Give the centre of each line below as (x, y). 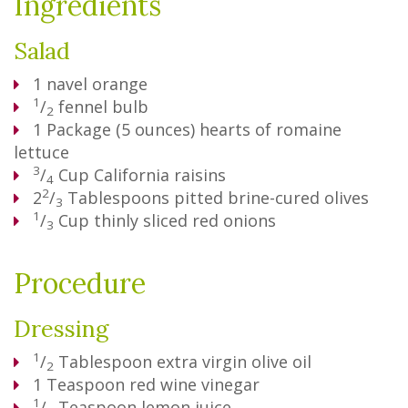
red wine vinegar (194, 384)
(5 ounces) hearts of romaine (229, 129)
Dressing (61, 329)
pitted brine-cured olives (271, 198)
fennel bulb (103, 107)
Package (79, 129)
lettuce (41, 152)
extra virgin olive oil (234, 362)
